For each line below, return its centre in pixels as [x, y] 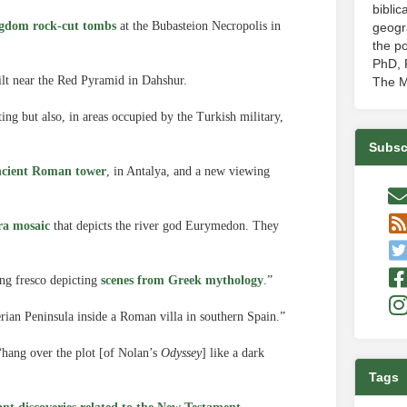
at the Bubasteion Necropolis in [199, 26]
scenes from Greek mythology [182, 280]
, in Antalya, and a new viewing [188, 171]
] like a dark [233, 353]
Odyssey [181, 353]
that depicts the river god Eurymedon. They [164, 226]
